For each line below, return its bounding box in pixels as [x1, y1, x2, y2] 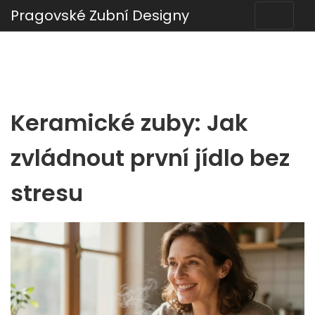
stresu [11, 177, 83, 209]
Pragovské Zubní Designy [11, 6, 189, 25]
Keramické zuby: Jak [11, 107, 248, 139]
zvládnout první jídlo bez [11, 142, 290, 174]
